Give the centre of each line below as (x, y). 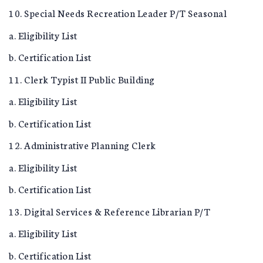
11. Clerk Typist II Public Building (82, 79)
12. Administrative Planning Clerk (82, 145)
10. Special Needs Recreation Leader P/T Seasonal (118, 13)
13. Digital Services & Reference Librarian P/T (109, 211)
